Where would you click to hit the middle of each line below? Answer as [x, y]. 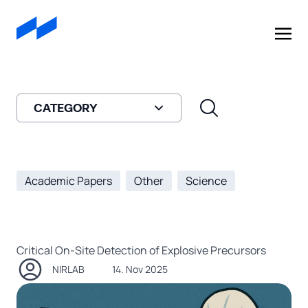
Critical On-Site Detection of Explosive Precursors [141, 250]
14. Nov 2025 [140, 269]
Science [206, 181]
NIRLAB [68, 269]
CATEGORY [66, 108]
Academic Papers [68, 181]
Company [130, 45]
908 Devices [92, 45]
